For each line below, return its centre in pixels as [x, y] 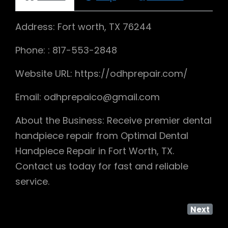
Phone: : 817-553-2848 [66, 50]
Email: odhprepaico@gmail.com [88, 97]
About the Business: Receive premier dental [113, 120]
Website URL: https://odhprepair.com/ [102, 73]
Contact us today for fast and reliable [102, 166]
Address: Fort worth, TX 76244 [83, 26]
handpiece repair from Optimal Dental [102, 135]
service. [32, 181]
